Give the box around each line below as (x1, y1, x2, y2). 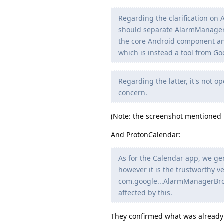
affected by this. (118, 188, 172, 198)
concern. (118, 88, 147, 98)
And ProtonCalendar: (111, 130, 181, 140)
